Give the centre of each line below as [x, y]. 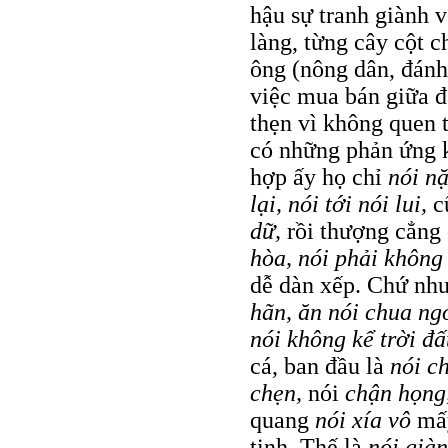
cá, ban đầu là [320, 365]
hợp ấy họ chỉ [319, 176]
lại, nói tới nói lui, [341, 203]
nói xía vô [366, 419]
